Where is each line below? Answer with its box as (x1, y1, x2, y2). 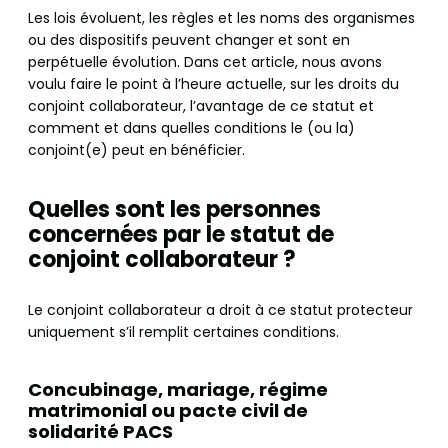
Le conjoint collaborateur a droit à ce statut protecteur (28, 300, 413, 320)
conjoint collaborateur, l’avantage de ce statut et (28, 96, 374, 116)
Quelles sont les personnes (28, 194, 321, 225)
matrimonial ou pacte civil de (28, 398, 308, 423)
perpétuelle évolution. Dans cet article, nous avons (28, 52, 382, 72)
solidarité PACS (28, 419, 173, 444)
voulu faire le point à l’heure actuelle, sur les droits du (28, 74, 399, 94)
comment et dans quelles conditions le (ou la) (28, 118, 355, 138)
